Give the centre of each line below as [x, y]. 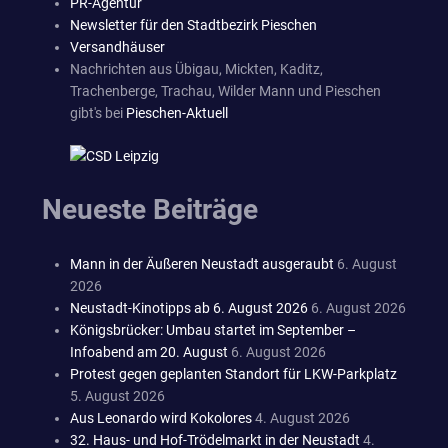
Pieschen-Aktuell [177, 112]
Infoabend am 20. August [149, 351]
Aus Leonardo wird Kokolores [161, 417]
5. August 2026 [117, 395]
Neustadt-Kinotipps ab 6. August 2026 [189, 307]
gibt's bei [98, 112]
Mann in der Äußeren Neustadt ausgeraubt [202, 263]
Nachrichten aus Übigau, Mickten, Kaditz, [196, 68]
